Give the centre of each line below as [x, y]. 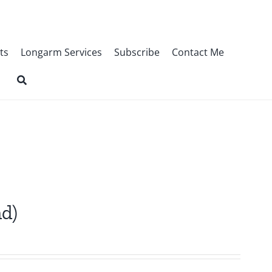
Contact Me [198, 52]
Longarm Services [61, 52]
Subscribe [137, 52]
